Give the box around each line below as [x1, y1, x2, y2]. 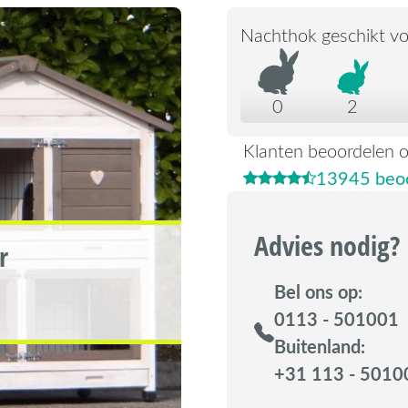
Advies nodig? [254, 226, 400, 264]
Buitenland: [274, 332, 365, 359]
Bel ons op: [274, 278, 362, 304]
